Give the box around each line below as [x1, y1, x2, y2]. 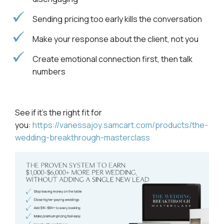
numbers [32, 66, 65, 77]
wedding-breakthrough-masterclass [15, 132, 150, 143]
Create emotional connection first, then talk [32, 53, 192, 65]
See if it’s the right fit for [15, 107, 102, 118]
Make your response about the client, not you [32, 33, 198, 45]
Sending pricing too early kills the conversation [32, 13, 202, 25]
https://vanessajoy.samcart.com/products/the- [32, 119, 208, 131]
